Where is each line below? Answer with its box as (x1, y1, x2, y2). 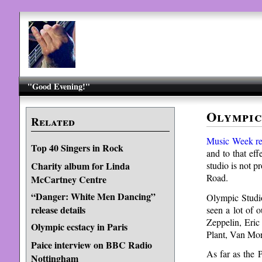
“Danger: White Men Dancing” (30, 189, 156, 203)
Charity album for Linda (30, 159, 130, 173)
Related (30, 113, 75, 130)
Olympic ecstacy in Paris (30, 220, 127, 233)
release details (30, 203, 85, 215)
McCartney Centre (30, 173, 106, 185)
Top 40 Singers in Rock (30, 141, 123, 154)
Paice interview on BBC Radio (30, 238, 152, 251)
